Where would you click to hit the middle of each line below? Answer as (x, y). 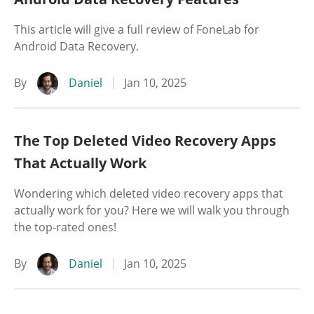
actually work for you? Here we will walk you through (152, 210)
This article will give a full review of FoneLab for (137, 29)
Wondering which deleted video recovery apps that (149, 193)
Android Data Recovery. (76, 46)
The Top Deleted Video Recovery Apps (145, 141)
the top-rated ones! (65, 227)
